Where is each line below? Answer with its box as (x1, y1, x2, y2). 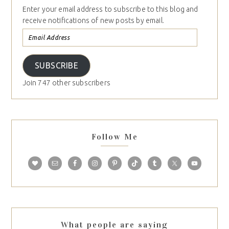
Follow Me (91, 132, 138, 142)
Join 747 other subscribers (22, 78, 110, 87)
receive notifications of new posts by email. (22, 16, 164, 25)
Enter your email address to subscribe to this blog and (22, 5, 198, 13)
